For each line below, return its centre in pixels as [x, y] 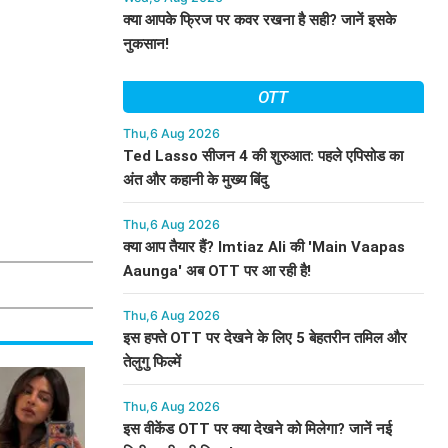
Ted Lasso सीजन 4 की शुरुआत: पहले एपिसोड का [262, 156]
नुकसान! [145, 44]
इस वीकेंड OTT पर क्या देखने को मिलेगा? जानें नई [257, 429]
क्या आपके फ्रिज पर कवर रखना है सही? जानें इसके [259, 20]
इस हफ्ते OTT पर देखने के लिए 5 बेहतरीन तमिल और [264, 338]
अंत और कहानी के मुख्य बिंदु [195, 180]
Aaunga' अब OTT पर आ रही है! [216, 271]
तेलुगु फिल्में [151, 362]
